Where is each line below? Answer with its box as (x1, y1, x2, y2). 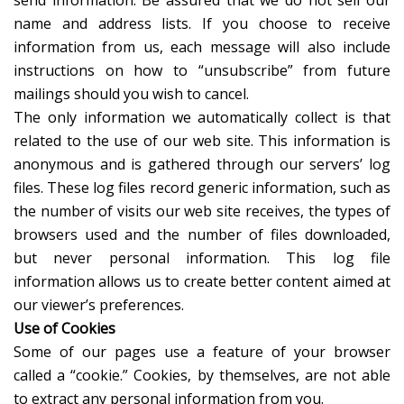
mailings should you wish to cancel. (14, 84, 249, 105)
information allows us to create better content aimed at (14, 271, 390, 292)
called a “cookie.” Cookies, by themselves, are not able (14, 365, 390, 386)
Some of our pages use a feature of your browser (14, 342, 390, 363)
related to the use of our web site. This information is (14, 131, 390, 151)
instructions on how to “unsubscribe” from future (14, 60, 390, 81)
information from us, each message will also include (14, 37, 390, 58)
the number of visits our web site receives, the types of (14, 201, 390, 222)
